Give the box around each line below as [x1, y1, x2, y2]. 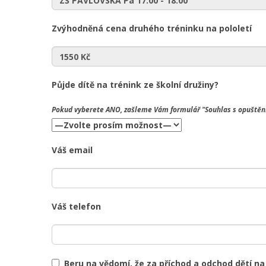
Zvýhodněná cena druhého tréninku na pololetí [52, 23, 252, 34]
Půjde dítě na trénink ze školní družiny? [52, 79, 218, 90]
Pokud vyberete [52, 104, 106, 114]
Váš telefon [52, 201, 101, 212]
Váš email [52, 144, 93, 156]
